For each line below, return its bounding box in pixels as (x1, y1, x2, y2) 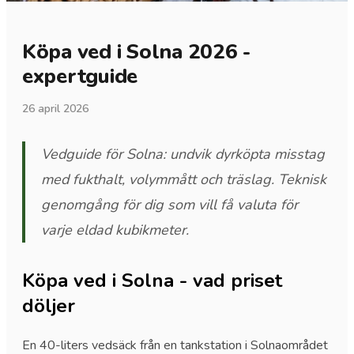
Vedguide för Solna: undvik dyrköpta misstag (41, 145, 325, 164)
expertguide (22, 62, 138, 90)
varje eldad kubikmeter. (41, 220, 189, 239)
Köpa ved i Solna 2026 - (22, 38, 251, 66)
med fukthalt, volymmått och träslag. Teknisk (41, 170, 326, 189)
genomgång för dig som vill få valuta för (41, 195, 298, 214)
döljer (22, 293, 75, 318)
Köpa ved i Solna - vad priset (22, 268, 282, 293)
